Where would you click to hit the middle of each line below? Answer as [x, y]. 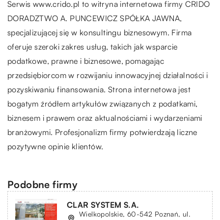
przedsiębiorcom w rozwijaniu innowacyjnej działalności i [108, 75]
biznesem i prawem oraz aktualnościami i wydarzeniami [105, 118]
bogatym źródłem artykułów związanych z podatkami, [103, 103]
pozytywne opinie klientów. [55, 146]
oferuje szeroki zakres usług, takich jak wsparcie [93, 46]
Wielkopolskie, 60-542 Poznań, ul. [135, 214]
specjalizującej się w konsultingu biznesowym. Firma [100, 32]
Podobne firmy [43, 184]
